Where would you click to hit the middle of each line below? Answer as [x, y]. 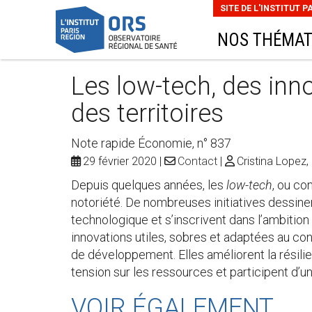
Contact [197, 161]
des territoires [147, 113]
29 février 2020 [120, 161]
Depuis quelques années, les [149, 185]
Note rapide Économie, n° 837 [151, 143]
